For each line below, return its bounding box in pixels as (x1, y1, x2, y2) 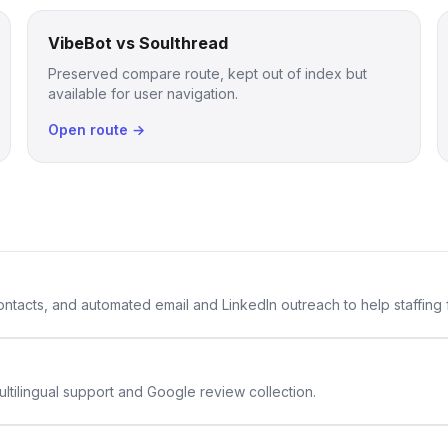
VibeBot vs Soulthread (47, 33, 228, 53)
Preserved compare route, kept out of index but (47, 65, 367, 82)
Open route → (47, 121, 145, 138)
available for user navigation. (47, 85, 238, 102)
